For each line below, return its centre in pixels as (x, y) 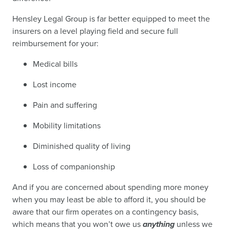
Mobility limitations (67, 126)
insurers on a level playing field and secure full (95, 31)
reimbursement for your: (55, 43)
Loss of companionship (74, 167)
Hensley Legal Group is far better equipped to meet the (111, 19)
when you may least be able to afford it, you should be (109, 199)
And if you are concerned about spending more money (110, 187)
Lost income (55, 84)
